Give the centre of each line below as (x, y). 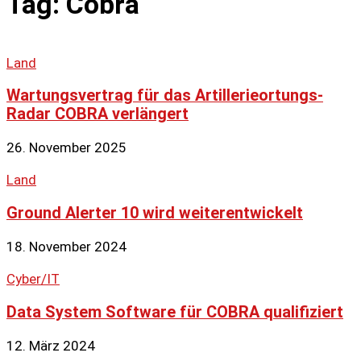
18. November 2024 (66, 247)
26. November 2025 (66, 148)
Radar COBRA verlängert (98, 114)
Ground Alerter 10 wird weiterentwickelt (155, 214)
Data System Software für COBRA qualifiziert (175, 312)
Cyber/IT (33, 279)
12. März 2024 (51, 345)
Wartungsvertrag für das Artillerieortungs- (165, 96)
